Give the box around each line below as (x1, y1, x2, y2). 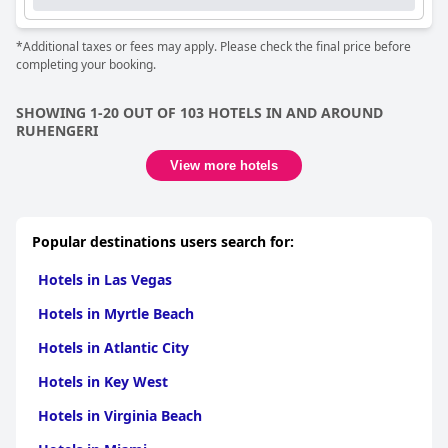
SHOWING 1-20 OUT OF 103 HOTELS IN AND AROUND (16, 103, 383, 122)
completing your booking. (16, 56, 156, 73)
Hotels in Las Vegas (38, 270, 172, 289)
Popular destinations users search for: (32, 232, 294, 251)
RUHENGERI (16, 121, 98, 140)
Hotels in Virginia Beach (38, 406, 202, 425)
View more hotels (170, 158, 278, 173)
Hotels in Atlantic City (38, 338, 189, 357)
